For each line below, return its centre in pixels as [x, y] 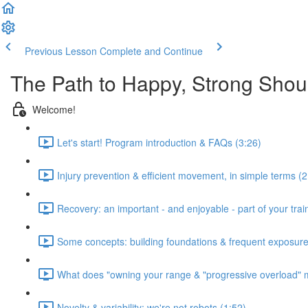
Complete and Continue [151, 51]
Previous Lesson [61, 51]
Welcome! [54, 109]
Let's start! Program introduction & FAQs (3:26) [159, 142]
